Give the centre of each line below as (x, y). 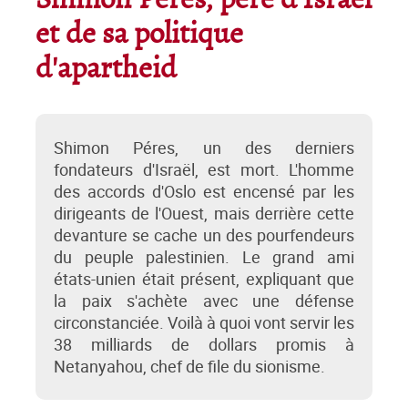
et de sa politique (139, 35)
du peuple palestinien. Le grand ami (204, 257)
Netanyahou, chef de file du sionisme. (189, 367)
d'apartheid (106, 70)
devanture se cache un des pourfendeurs (204, 235)
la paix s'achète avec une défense (204, 301)
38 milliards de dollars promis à (204, 345)
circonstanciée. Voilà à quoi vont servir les (204, 323)
